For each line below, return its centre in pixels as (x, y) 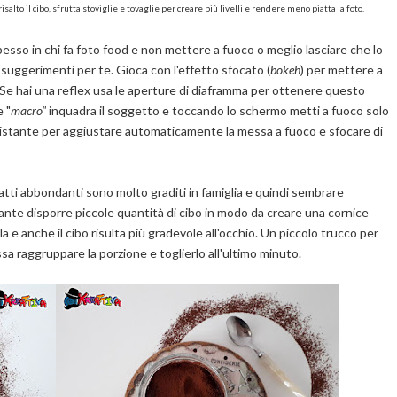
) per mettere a (341, 70)
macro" (29, 110)
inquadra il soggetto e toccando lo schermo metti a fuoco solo (218, 110)
